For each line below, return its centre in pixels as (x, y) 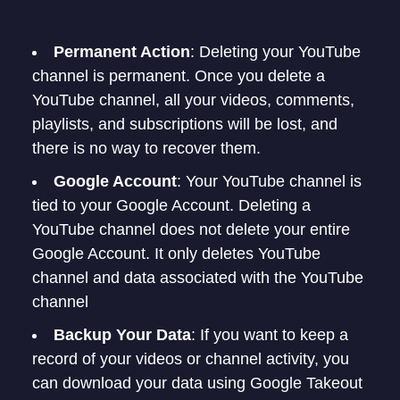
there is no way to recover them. (146, 148)
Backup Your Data (122, 335)
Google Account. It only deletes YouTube (176, 254)
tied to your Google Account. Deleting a (171, 205)
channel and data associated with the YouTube (198, 278)
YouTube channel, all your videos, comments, (193, 100)
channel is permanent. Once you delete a (179, 76)
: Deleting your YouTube (275, 52)
